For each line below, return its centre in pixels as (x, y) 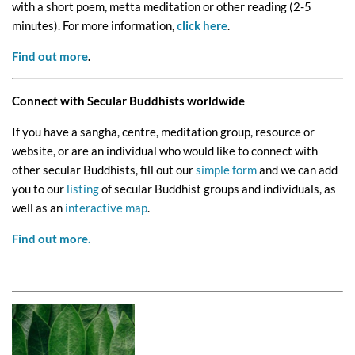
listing (83, 189)
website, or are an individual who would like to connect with (165, 151)
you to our (39, 189)
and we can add (297, 170)
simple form (226, 170)
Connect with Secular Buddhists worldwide (128, 101)
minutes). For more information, (94, 26)
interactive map (106, 208)
